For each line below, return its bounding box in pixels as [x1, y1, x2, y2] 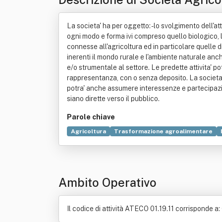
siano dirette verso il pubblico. [67, 95, 160, 103]
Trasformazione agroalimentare [114, 128, 213, 135]
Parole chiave [67, 113, 115, 121]
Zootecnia [141, 140, 172, 147]
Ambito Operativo [58, 175, 157, 189]
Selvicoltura [71, 140, 108, 147]
